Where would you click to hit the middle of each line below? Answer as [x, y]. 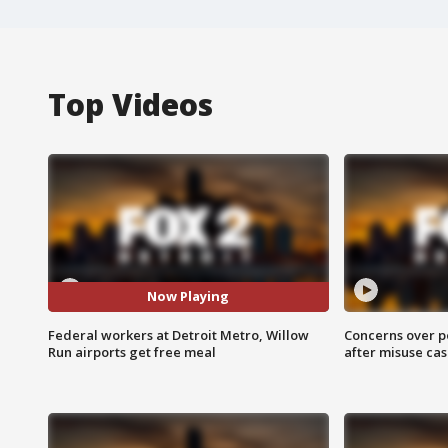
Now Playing [188, 296]
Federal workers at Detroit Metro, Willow [178, 334]
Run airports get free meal [132, 351]
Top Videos [130, 104]
